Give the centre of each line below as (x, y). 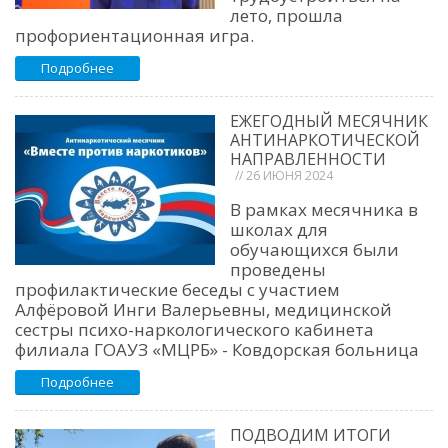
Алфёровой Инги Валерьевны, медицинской (203, 310)
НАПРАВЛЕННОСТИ (308, 159)
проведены (278, 270)
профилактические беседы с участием (177, 290)
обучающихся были (314, 250)
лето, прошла (286, 16)
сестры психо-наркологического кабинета (194, 330)
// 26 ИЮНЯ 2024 (284, 176)
